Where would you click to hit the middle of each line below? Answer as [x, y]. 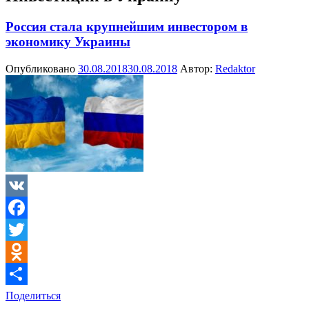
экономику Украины [68, 41]
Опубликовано [42, 68]
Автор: [196, 68]
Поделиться [33, 295]
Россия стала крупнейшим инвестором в [127, 26]
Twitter [21, 251]
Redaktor [235, 68]
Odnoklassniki [37, 273]
